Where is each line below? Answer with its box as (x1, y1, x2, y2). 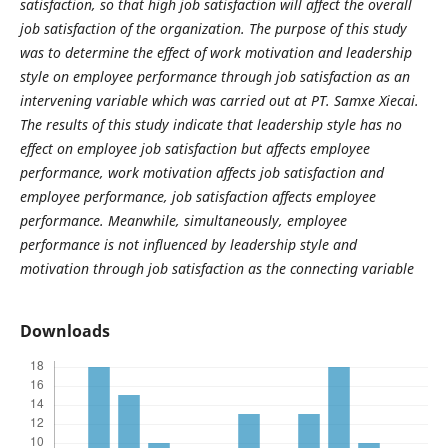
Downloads (19, 320, 110, 343)
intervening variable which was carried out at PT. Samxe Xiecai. (19, 91, 419, 110)
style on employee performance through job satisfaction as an (19, 67, 410, 86)
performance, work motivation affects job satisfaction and (19, 163, 384, 182)
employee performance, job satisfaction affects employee (19, 187, 376, 206)
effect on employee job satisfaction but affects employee (19, 139, 370, 158)
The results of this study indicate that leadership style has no (19, 115, 402, 134)
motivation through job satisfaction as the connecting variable (19, 259, 414, 278)
